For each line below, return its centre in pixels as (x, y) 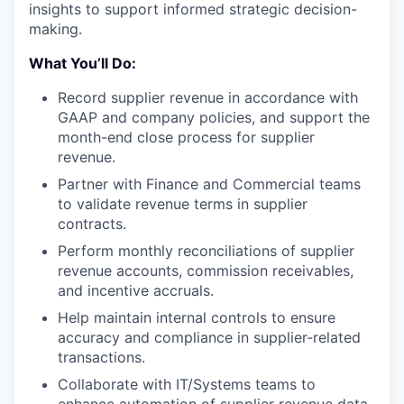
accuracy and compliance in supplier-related (209, 337)
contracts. (92, 223)
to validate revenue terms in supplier (183, 203)
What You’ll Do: (83, 63)
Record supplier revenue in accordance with (208, 97)
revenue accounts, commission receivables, (206, 270)
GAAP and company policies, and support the (214, 117)
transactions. (101, 357)
